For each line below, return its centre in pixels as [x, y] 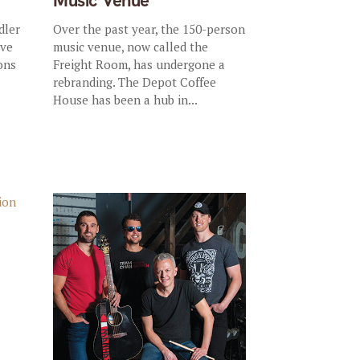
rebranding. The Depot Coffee [135, 82]
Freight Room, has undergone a [139, 64]
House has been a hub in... [126, 99]
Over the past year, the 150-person [149, 29]
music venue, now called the [131, 46]
